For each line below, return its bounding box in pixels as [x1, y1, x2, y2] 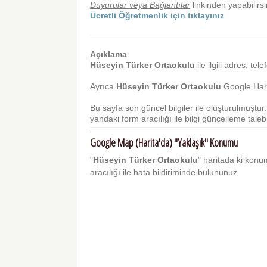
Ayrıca [90, 82, 117, 92]
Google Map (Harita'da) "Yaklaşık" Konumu [90, 135, 238, 150]
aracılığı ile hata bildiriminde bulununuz [90, 167, 238, 177]
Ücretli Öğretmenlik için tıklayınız [90, 11, 225, 21]
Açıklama [90, 49, 128, 60]
